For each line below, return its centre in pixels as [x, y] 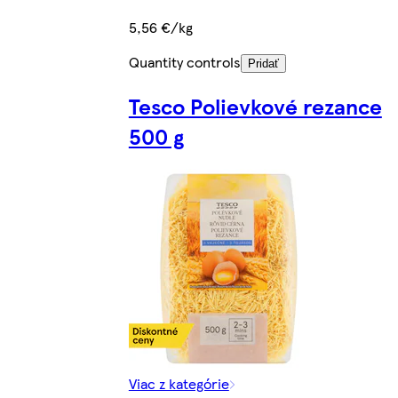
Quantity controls [184, 62]
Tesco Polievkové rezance [255, 106]
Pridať [263, 64]
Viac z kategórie [179, 384]
